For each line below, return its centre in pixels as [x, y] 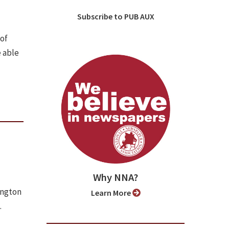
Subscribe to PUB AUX [118, 17]
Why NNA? [116, 178]
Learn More [113, 193]
